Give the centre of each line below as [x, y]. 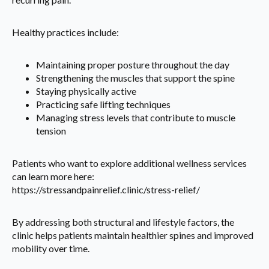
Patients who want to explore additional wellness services [129, 163]
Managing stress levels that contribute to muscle [136, 118]
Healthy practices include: [65, 32]
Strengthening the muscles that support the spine [135, 78]
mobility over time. [51, 249]
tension [51, 131]
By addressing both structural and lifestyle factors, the [123, 222]
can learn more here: [53, 177]
